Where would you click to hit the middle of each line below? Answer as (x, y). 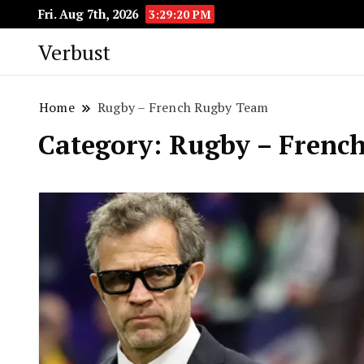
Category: (104, 145)
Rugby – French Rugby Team (183, 107)
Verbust (74, 52)
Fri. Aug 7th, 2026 (90, 14)
